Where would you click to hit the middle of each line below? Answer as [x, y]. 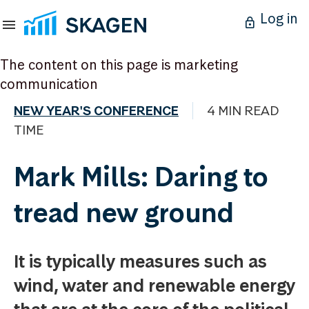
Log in [279, 19]
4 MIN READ [243, 111]
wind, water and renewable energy [154, 286]
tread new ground [124, 212]
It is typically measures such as [140, 261]
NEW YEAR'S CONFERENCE [96, 111]
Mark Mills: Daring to [141, 177]
